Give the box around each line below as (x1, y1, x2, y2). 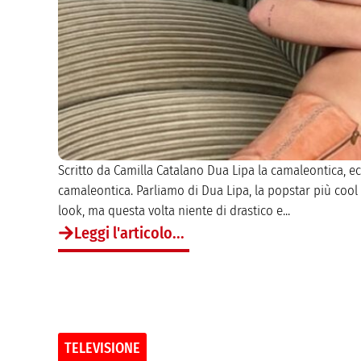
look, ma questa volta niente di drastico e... (58, 202, 290, 219)
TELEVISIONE (64, 339, 140, 357)
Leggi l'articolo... (74, 223, 185, 243)
